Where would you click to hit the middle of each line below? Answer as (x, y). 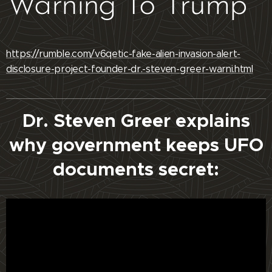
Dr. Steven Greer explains (136, 121)
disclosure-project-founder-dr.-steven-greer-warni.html (130, 69)
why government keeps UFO (136, 145)
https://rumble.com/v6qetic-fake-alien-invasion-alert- (124, 54)
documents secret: (136, 170)
